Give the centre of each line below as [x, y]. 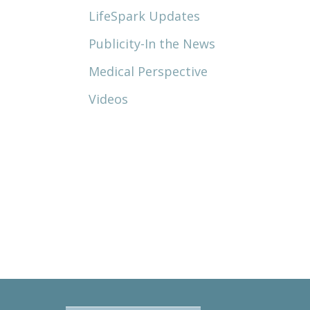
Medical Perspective [148, 71]
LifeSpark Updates [144, 16]
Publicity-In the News [152, 44]
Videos [108, 99]
